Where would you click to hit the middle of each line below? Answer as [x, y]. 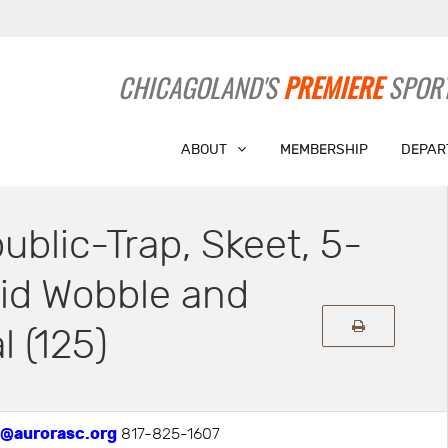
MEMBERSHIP [323, 149]
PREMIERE [333, 87]
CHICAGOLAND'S [201, 87]
